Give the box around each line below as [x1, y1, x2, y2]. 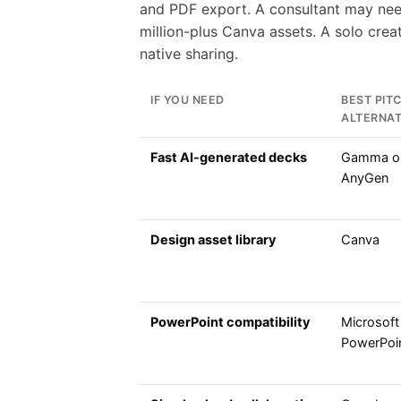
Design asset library [150, 232, 277, 249]
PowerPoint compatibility [150, 314, 311, 331]
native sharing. [140, 45, 238, 64]
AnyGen [341, 170, 388, 187]
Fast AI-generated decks [150, 149, 307, 166]
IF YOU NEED [150, 93, 225, 107]
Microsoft [341, 314, 399, 331]
